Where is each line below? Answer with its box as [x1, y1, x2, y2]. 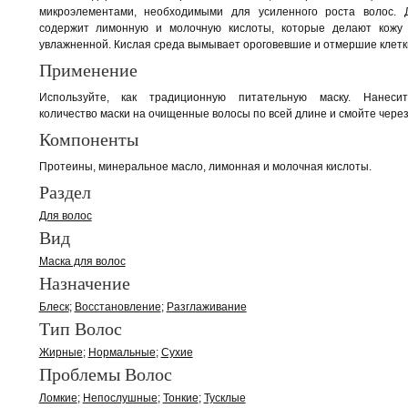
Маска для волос [38, 255, 126, 269]
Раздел [38, 179, 91, 205]
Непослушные [82, 392, 158, 405]
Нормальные [87, 346, 156, 360]
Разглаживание [166, 301, 247, 314]
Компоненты [38, 127, 138, 152]
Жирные [38, 346, 83, 360]
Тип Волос [38, 316, 122, 342]
